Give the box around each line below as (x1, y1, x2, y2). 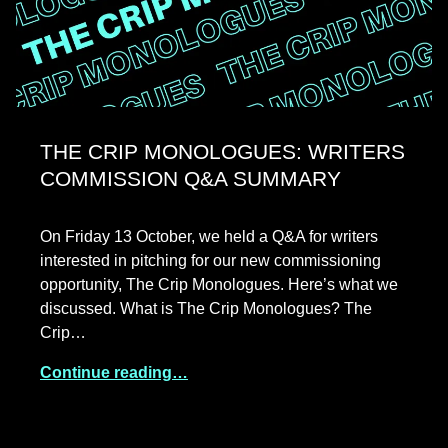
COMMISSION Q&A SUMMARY (40, 166, 341, 191)
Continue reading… (40, 363, 188, 381)
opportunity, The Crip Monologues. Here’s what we (40, 275, 398, 293)
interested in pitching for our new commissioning (40, 251, 381, 269)
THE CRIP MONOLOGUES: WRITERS (40, 139, 405, 164)
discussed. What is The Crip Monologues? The (40, 299, 372, 317)
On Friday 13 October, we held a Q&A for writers (40, 227, 378, 245)
